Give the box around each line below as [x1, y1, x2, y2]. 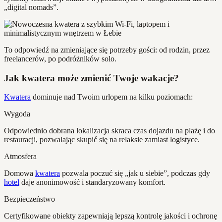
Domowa [4, 169, 35, 178]
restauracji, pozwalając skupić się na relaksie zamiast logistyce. [4, 135, 200, 144]
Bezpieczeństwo [4, 195, 55, 204]
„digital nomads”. [4, 3, 58, 12]
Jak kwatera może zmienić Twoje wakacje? [4, 72, 179, 83]
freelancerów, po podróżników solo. [4, 55, 116, 63]
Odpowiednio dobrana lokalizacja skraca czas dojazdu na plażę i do [4, 126, 215, 135]
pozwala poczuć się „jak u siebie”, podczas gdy [60, 169, 210, 178]
